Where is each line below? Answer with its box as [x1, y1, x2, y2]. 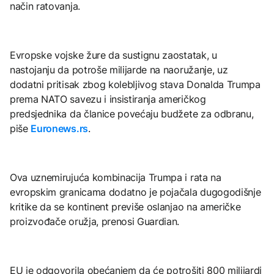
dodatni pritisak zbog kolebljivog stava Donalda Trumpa [10, 78, 261, 91]
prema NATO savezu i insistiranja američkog [10, 92, 206, 105]
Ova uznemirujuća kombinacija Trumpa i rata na [10, 171, 221, 183]
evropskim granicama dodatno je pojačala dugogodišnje [10, 185, 261, 198]
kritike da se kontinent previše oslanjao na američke [10, 200, 241, 213]
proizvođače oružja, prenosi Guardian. [10, 215, 180, 228]
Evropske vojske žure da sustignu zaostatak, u [10, 48, 217, 61]
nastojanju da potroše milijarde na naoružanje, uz [10, 63, 228, 76]
